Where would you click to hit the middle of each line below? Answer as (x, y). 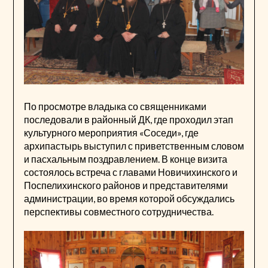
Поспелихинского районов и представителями (126, 185)
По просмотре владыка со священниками (115, 106)
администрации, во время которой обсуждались (129, 199)
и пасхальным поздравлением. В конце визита (125, 159)
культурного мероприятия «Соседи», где (111, 133)
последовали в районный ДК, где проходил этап (128, 120)
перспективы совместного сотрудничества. (118, 212)
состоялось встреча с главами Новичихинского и (130, 172)
